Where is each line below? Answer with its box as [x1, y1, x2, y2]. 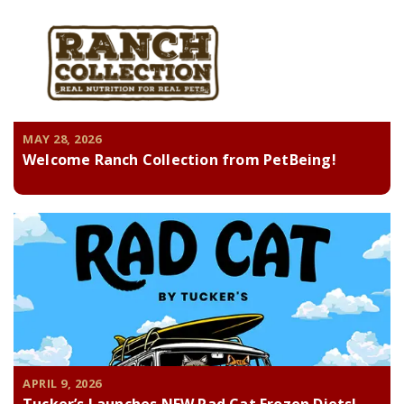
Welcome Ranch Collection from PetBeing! [23, 150, 336, 170]
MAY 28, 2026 [23, 131, 101, 148]
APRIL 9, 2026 [23, 375, 102, 392]
